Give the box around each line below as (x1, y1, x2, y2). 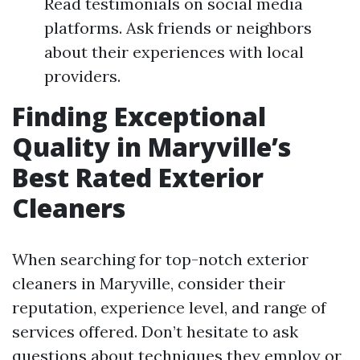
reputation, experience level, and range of (12, 297, 326, 317)
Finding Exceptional (12, 99, 266, 133)
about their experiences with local (44, 42, 304, 62)
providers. (44, 66, 121, 86)
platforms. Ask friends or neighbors (44, 18, 312, 38)
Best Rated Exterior (12, 160, 264, 194)
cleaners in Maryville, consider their (12, 273, 285, 293)
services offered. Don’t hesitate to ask (12, 321, 298, 342)
